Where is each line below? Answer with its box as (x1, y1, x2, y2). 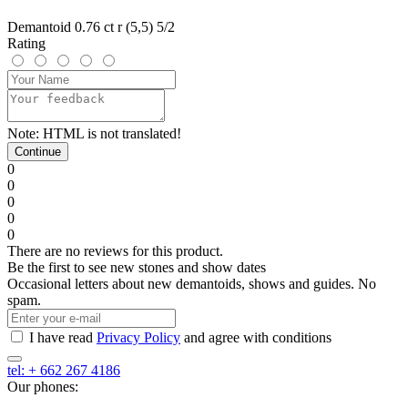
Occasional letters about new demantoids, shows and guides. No (7, 275, 376, 291)
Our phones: (7, 378, 78, 394)
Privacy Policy (97, 329, 180, 345)
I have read (29, 329, 97, 345)
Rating (7, 35, 46, 51)
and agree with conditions (180, 329, 331, 345)
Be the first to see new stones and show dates (7, 259, 266, 275)
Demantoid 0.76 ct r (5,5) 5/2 (7, 18, 175, 35)
